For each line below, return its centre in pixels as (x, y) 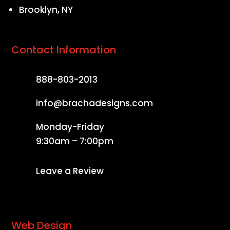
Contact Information (64, 50)
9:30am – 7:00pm (74, 141)
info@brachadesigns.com (94, 103)
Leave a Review (70, 171)
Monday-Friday (70, 127)
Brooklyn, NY (46, 10)
